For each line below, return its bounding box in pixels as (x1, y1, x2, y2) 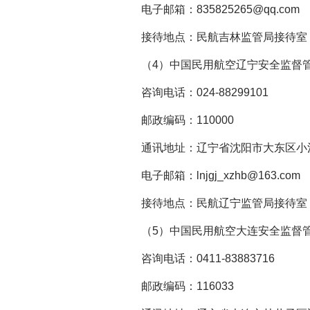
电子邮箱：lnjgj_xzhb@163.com (119, 170, 300, 181)
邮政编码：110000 (119, 114, 234, 126)
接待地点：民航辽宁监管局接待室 (119, 197, 307, 209)
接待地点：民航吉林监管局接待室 (119, 31, 307, 43)
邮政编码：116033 (119, 280, 234, 292)
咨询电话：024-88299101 (119, 86, 268, 98)
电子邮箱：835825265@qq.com (119, 3, 300, 15)
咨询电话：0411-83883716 (119, 253, 275, 264)
